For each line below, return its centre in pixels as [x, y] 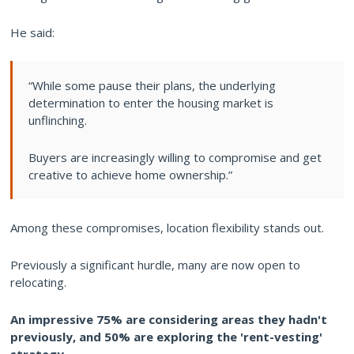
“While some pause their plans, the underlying [152, 85]
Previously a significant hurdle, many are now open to [155, 264]
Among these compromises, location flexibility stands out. [167, 227]
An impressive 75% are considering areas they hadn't [169, 319]
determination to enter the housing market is [151, 102]
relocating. [38, 282]
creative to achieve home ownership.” [130, 174]
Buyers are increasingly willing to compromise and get [175, 157]
